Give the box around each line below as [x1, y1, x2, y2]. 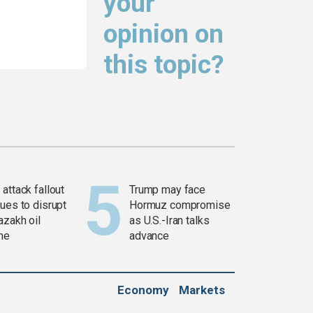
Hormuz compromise [129, 198, 231, 212]
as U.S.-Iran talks [129, 214, 210, 228]
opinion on [103, 19, 224, 50]
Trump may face [129, 183, 206, 197]
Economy [117, 283, 169, 298]
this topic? [103, 50, 224, 80]
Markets [179, 283, 225, 298]
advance [129, 229, 170, 243]
